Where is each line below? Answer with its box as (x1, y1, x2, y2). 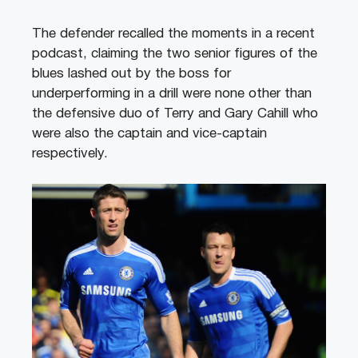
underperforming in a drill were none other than (32, 87, 312, 100)
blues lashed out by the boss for (32, 67, 231, 80)
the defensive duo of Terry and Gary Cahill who (32, 107, 318, 120)
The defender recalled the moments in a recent (32, 27, 315, 40)
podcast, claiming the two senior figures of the (32, 47, 317, 60)
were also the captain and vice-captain (32, 127, 267, 140)
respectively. (32, 147, 112, 160)
